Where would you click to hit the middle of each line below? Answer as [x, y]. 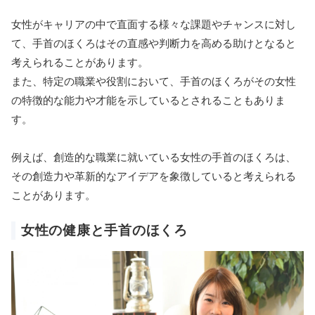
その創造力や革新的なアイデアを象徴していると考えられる [154, 176]
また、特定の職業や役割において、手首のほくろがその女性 [154, 82]
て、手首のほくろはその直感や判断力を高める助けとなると [154, 44]
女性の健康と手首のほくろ [104, 231]
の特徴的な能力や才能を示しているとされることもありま [148, 101]
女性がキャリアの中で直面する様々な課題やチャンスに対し [154, 25]
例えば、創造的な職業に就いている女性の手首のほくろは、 [154, 157]
